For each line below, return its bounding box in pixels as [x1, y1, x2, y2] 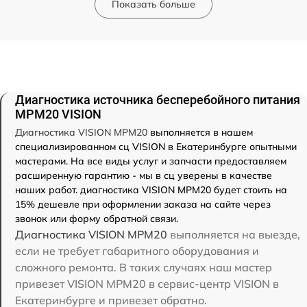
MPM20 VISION [15, 106, 101, 121]
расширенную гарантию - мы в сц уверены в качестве [15, 169, 272, 182]
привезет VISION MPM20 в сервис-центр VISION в [15, 276, 279, 291]
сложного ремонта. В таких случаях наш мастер [15, 260, 272, 274]
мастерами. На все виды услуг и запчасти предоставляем [15, 154, 286, 167]
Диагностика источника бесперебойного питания [15, 92, 300, 107]
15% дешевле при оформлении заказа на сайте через [15, 197, 271, 210]
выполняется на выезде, [167, 227, 300, 241]
